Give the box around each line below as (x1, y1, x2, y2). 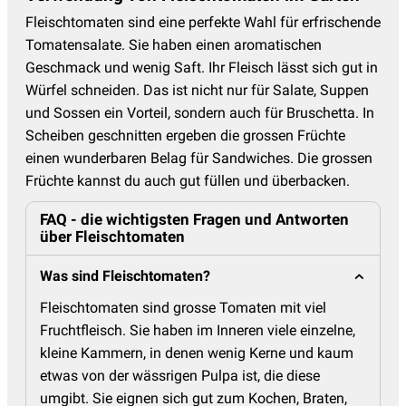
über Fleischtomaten (40, 227, 185, 246)
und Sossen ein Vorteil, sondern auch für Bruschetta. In (25, 104, 374, 122)
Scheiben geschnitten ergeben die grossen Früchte (25, 127, 345, 145)
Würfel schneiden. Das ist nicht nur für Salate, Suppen (25, 82, 369, 100)
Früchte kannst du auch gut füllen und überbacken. (25, 172, 350, 190)
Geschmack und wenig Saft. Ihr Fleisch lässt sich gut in (25, 59, 378, 77)
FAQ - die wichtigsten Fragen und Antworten (40, 210, 349, 229)
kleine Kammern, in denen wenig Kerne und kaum (40, 344, 353, 362)
